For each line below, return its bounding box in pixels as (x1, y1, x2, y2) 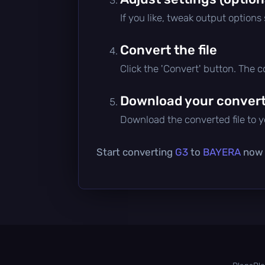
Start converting (96, 146, 175, 158)
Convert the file (120, 41, 217, 58)
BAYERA (203, 146, 241, 158)
